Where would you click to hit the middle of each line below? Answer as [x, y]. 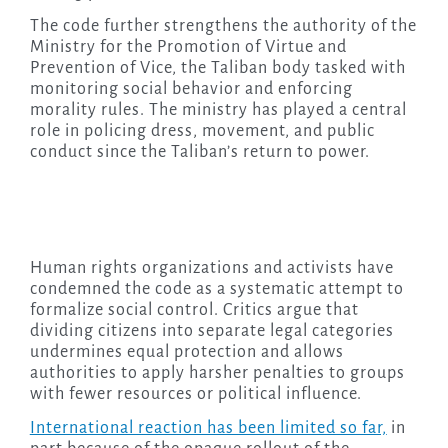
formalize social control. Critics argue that [194, 310]
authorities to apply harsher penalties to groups [217, 373]
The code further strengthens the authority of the [223, 26]
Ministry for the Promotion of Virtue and [188, 47]
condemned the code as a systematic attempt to [216, 289]
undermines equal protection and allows [186, 352]
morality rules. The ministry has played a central [218, 110]
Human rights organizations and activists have [211, 268]
